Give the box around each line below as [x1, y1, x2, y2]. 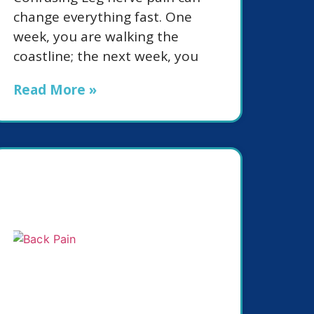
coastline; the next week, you [13, 46, 198, 65]
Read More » [13, 80, 97, 99]
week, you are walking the [13, 27, 179, 46]
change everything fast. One [13, 7, 192, 26]
